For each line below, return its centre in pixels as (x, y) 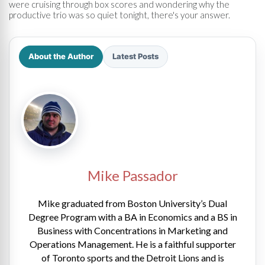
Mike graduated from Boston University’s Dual (132, 203)
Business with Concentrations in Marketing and (132, 230)
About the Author (61, 56)
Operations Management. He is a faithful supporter (132, 244)
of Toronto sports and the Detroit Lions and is (132, 257)
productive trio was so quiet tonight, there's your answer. (119, 14)
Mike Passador (132, 175)
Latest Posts (135, 56)
